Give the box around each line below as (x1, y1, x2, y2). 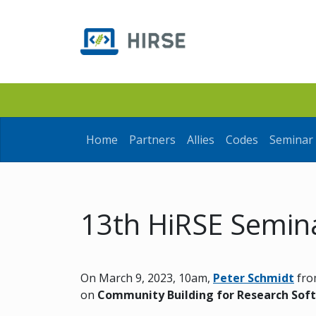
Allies (187, 131, 214, 147)
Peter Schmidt (213, 270, 294, 286)
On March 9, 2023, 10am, (80, 270, 213, 286)
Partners (129, 131, 176, 147)
